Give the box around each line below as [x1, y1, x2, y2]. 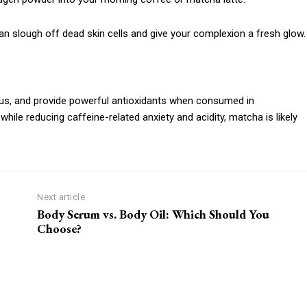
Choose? [37, 221, 82, 237]
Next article [37, 192, 86, 203]
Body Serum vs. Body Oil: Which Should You [37, 206, 270, 223]
